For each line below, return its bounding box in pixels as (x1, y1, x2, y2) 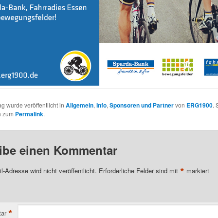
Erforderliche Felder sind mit (98, 165, 180, 175)
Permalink (15, 109, 43, 119)
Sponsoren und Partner (109, 101, 174, 110)
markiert (184, 165, 209, 175)
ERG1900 (186, 101, 213, 110)
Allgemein (65, 101, 93, 110)
